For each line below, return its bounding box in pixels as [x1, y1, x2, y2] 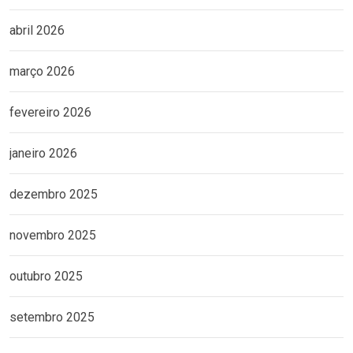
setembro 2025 [9, 310, 95, 325]
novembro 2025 [9, 228, 96, 243]
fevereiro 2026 [9, 105, 91, 121]
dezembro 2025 [9, 187, 98, 203]
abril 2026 [9, 23, 65, 39]
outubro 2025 [9, 269, 83, 284]
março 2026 [9, 64, 75, 80]
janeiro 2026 [9, 146, 77, 162]
